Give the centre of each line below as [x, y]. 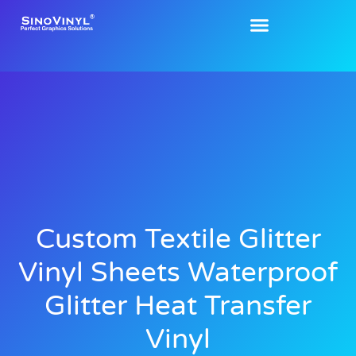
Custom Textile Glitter [178, 240]
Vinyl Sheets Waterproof [178, 273]
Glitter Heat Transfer [178, 306]
